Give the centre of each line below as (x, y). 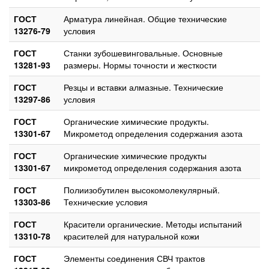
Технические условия (106, 201)
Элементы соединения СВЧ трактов (134, 258)
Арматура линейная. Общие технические (145, 18)
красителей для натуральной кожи (131, 236)
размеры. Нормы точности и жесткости (140, 65)
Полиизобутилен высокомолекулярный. (142, 189)
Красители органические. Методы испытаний (153, 224)
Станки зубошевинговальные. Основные (143, 53)
